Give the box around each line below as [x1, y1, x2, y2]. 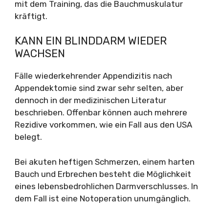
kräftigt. [15, 11, 47, 21]
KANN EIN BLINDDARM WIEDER [15, 34, 167, 47]
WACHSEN [15, 47, 65, 60]
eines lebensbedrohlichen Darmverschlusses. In [15, 181, 198, 191]
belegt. [15, 132, 42, 142]
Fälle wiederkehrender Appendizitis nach [15, 71, 172, 81]
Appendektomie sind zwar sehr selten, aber [15, 83, 183, 93]
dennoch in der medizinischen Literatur [15, 95, 166, 105]
